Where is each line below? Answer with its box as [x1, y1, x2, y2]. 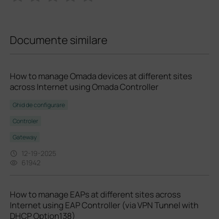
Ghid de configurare [13, 101, 65, 109]
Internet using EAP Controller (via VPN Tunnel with [10, 199, 198, 211]
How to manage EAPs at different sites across [10, 189, 181, 200]
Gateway [13, 133, 37, 142]
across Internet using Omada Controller [10, 81, 158, 93]
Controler [13, 117, 38, 126]
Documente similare [10, 32, 108, 47]
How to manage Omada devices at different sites [10, 70, 192, 82]
